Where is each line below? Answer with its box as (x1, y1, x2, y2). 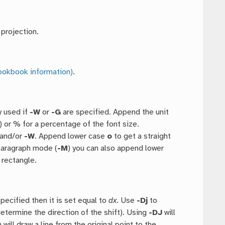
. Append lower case (35, 132, 107, 141)
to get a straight (112, 132, 171, 141)
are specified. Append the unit (61, 108, 169, 117)
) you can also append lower (68, 144, 164, 153)
